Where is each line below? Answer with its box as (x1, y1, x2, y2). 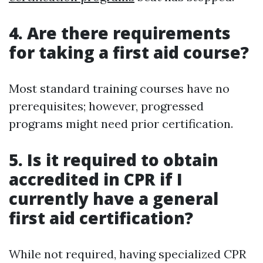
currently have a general (9, 187, 218, 210)
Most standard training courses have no (9, 81, 230, 96)
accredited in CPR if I (9, 168, 183, 191)
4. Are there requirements (9, 22, 231, 45)
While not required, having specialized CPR (9, 247, 246, 262)
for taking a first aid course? (9, 41, 249, 64)
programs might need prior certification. (9, 116, 233, 131)
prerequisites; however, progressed (9, 99, 204, 114)
